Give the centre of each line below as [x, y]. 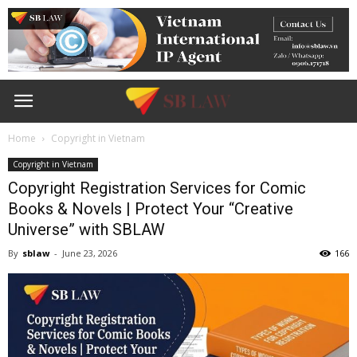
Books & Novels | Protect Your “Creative [151, 209]
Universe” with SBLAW [86, 229]
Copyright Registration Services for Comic [157, 188]
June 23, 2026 [90, 253]
